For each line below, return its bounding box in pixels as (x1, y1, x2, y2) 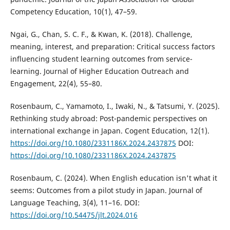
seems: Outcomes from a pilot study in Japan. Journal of (10, 185, 202, 196)
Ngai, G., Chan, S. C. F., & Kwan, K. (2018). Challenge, (10, 29, 193, 40)
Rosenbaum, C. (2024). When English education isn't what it (10, 173, 217, 183)
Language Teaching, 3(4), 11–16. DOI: (10, 198, 140, 208)
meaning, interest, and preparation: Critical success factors (10, 42, 215, 52)
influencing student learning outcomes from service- (10, 54, 193, 64)
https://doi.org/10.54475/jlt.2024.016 (10, 210, 138, 220)
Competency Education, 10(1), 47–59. (10, 7, 137, 17)
